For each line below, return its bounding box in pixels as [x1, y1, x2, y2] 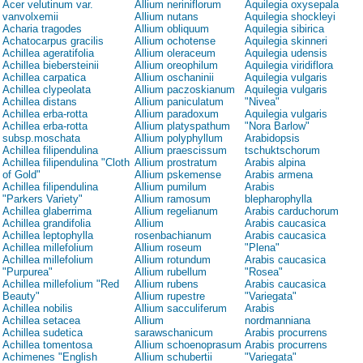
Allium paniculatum [135, 96, 224, 109]
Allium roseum [135, 241, 202, 254]
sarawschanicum [135, 327, 213, 340]
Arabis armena [245, 169, 313, 181]
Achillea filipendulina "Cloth [2, 156, 130, 169]
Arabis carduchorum [245, 205, 339, 218]
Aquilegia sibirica [245, 23, 324, 36]
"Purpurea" [2, 266, 53, 279]
